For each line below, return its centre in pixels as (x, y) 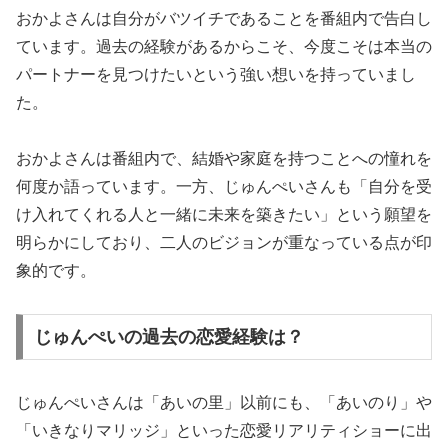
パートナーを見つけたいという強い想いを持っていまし (216, 74)
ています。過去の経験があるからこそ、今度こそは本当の (224, 46)
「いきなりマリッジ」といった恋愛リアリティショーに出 (224, 431)
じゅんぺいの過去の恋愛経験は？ (168, 337)
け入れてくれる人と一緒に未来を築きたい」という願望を (224, 215)
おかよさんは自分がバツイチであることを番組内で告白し (224, 18)
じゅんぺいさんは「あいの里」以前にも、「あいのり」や (224, 403)
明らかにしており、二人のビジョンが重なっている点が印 (224, 243)
